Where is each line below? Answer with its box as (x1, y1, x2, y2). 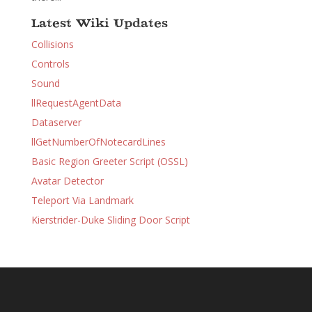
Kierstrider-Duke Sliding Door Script (31, 213, 190, 226)
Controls (31, 57, 70, 70)
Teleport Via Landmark (31, 194, 134, 207)
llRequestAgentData (31, 96, 121, 109)
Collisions (31, 38, 74, 51)
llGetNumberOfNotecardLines (31, 135, 166, 148)
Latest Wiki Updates (31, 18, 168, 30)
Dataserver (31, 116, 81, 129)
